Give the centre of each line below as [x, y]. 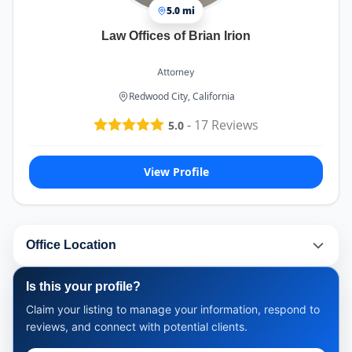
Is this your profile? [83, 286]
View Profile [176, 171]
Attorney [176, 72]
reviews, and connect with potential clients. [137, 326]
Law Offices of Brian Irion [176, 36]
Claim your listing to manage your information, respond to [173, 309]
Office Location [71, 245]
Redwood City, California [181, 97]
